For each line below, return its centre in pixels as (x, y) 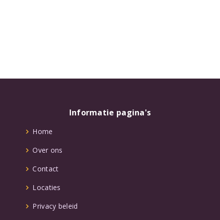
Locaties (47, 187)
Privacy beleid (55, 206)
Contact (46, 169)
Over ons (48, 150)
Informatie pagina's (110, 112)
